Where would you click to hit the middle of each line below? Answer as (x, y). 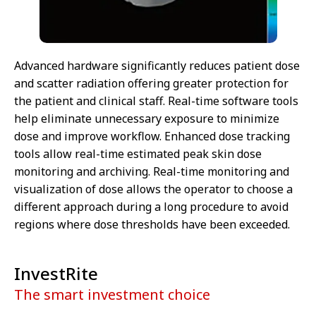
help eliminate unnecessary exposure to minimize (147, 118)
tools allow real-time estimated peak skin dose (138, 153)
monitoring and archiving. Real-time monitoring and (152, 171)
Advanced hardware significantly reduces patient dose (157, 65)
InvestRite (56, 273)
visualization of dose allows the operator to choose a (153, 189)
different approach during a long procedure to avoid (151, 206)
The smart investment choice (112, 294)
